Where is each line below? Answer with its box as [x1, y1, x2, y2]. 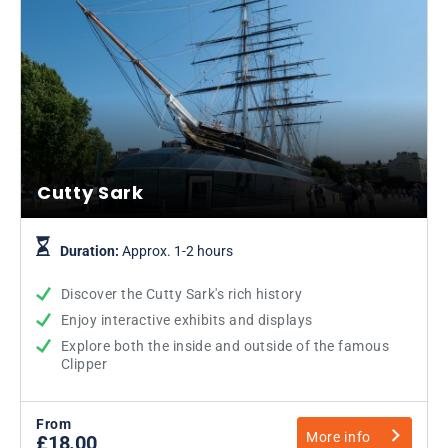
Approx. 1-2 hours [122, 242, 233, 259]
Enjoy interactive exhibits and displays [61, 311, 313, 328]
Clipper [61, 355, 108, 372]
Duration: [60, 242, 122, 259]
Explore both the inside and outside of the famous [61, 337, 390, 354]
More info [306, 428, 371, 445]
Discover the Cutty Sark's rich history [61, 285, 303, 302]
